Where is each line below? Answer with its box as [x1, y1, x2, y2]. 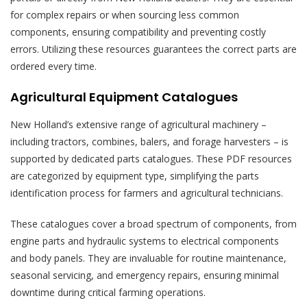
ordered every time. [10, 60, 97, 73]
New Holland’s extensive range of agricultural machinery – [10, 118, 267, 132]
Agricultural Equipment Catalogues [10, 88, 238, 106]
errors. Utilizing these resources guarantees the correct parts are [10, 42, 297, 56]
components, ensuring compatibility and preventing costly [10, 25, 266, 39]
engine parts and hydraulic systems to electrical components [10, 234, 279, 248]
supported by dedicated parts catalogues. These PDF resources [10, 152, 292, 166]
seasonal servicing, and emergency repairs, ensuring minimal [10, 269, 279, 282]
